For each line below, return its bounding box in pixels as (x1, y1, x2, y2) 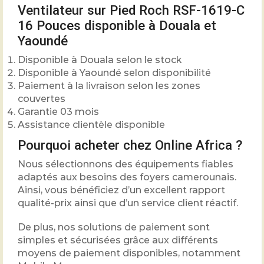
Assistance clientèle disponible (18, 119, 165, 131)
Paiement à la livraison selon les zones (18, 80, 200, 92)
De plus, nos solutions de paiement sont (18, 221, 210, 233)
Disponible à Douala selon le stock (18, 54, 181, 66)
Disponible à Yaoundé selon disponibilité (18, 67, 211, 79)
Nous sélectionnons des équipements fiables (18, 159, 233, 170)
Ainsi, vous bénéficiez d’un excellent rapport (18, 184, 225, 196)
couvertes (18, 93, 65, 105)
